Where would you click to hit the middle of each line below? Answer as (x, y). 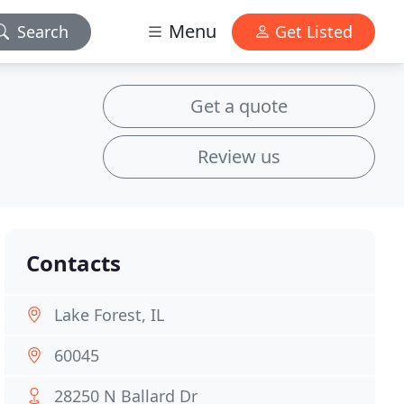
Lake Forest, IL (110, 315)
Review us (239, 156)
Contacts (74, 263)
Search (43, 31)
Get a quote (239, 106)
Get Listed (312, 31)
